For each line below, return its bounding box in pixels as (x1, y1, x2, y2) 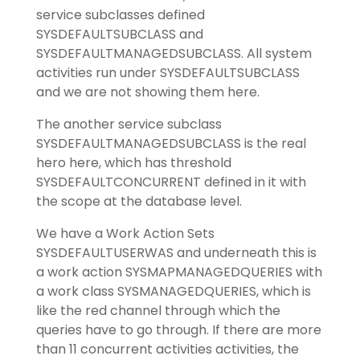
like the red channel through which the (35, 301, 280, 321)
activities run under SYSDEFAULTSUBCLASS (35, 63, 300, 83)
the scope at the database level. (35, 192, 242, 211)
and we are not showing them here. (35, 83, 260, 102)
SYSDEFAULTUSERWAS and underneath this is (35, 243, 317, 263)
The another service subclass (35, 115, 222, 134)
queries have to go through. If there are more (35, 321, 321, 340)
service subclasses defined (35, 6, 205, 25)
